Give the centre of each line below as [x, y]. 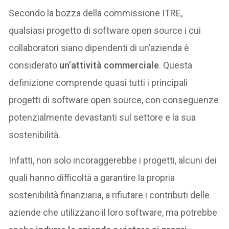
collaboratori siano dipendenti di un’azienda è [99, 48]
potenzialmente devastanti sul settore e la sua [102, 117]
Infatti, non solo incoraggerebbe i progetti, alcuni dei [113, 160]
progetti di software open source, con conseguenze [114, 100]
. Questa [176, 65]
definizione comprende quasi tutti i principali [98, 82]
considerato [34, 65]
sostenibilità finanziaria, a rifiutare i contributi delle [109, 195]
